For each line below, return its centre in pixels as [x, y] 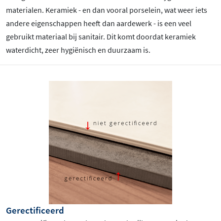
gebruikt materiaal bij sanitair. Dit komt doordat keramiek [101, 36]
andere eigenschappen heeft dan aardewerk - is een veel [99, 23]
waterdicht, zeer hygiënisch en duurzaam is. [78, 50]
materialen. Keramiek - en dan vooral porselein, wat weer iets [107, 10]
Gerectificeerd [35, 210]
